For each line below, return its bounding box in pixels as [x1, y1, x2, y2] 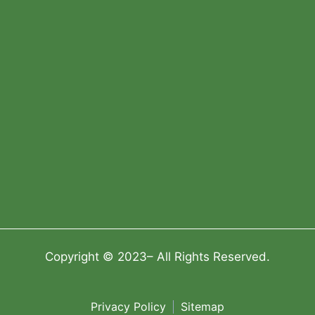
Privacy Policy [91, 299, 166, 314]
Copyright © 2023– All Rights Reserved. [45, 249, 270, 264]
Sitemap [181, 299, 224, 314]
